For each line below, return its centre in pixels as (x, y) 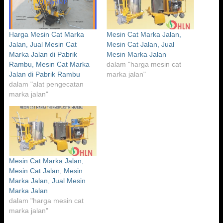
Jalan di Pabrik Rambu (45, 74)
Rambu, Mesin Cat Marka (49, 64)
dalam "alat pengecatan (46, 84)
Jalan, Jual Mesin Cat (43, 44)
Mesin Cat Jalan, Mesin (46, 171)
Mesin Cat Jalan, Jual (140, 44)
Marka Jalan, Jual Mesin (47, 181)
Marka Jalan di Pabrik (43, 54)
